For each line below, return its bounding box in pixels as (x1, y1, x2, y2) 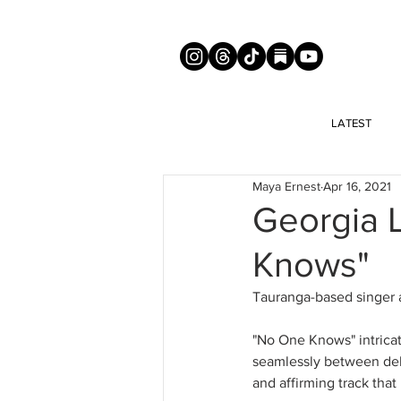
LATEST (330, 116, 371, 130)
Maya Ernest (252, 178, 320, 193)
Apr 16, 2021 (323, 178, 391, 193)
